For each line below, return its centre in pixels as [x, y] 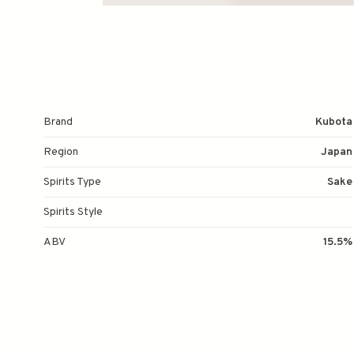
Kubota [334, 122]
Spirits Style [73, 212]
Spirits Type [72, 182]
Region [61, 152]
